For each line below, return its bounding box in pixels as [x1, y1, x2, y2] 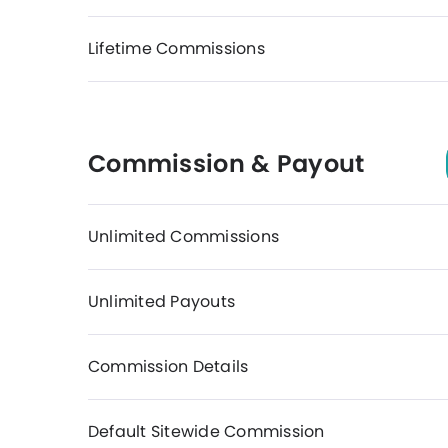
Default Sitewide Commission [88, 420, 325, 443]
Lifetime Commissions [88, 37, 265, 60]
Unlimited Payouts [88, 290, 236, 313]
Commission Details [88, 355, 249, 378]
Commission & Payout [88, 147, 365, 180]
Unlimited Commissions [88, 225, 280, 248]
